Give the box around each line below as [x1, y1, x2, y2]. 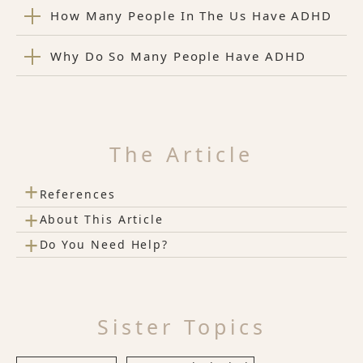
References [39, 186, 116, 202]
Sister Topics [96, 313, 267, 340]
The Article [109, 140, 254, 168]
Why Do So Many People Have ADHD [49, 47, 306, 64]
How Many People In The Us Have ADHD [49, 6, 333, 23]
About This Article [39, 211, 164, 227]
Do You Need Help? [39, 237, 169, 252]
